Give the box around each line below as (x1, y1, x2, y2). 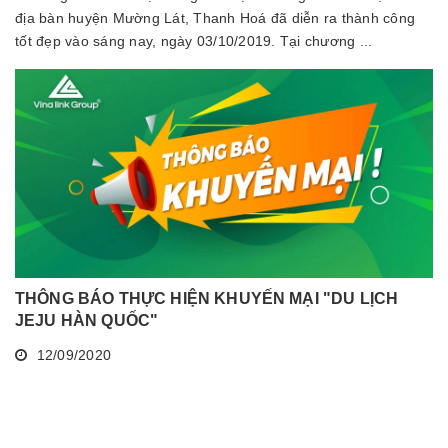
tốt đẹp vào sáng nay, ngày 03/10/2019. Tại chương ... (15, 33, 373, 50)
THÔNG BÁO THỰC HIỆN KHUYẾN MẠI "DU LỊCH (15, 290, 399, 308)
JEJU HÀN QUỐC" (15, 312, 159, 330)
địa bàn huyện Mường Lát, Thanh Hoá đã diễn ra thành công (15, 10, 415, 27)
